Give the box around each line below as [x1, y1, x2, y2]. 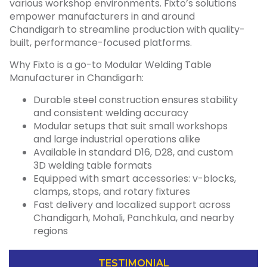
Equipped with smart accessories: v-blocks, [33, 171, 236, 185]
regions [33, 223, 68, 238]
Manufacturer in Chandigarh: [10, 70, 144, 85]
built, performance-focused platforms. [10, 35, 192, 49]
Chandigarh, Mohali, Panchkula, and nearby [33, 210, 234, 225]
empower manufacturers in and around [10, 9, 195, 23]
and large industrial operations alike [33, 132, 200, 146]
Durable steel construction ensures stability [33, 92, 238, 107]
